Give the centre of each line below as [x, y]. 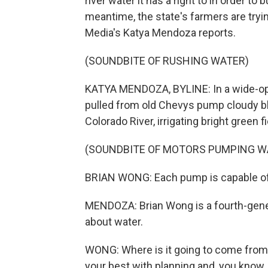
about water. [114, 222]
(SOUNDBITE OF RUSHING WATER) [167, 61]
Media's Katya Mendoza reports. [160, 33]
